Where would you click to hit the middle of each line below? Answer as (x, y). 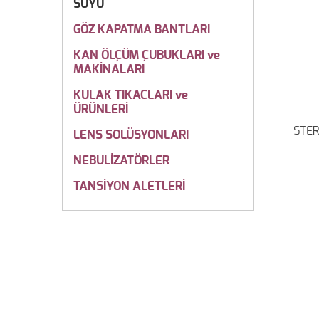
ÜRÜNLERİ (101, 109)
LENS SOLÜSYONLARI (131, 135)
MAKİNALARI (109, 69)
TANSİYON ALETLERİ (129, 186)
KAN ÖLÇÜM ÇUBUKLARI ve (147, 55)
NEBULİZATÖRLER (121, 161)
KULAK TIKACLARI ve (131, 95)
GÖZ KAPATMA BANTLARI (142, 30)
